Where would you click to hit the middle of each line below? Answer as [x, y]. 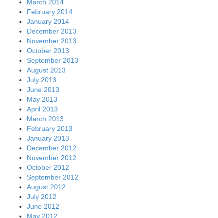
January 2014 [48, 21]
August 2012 [46, 187]
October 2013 [48, 50]
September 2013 [53, 60]
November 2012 [52, 157]
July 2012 [42, 196]
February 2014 [50, 11]
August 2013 [46, 70]
